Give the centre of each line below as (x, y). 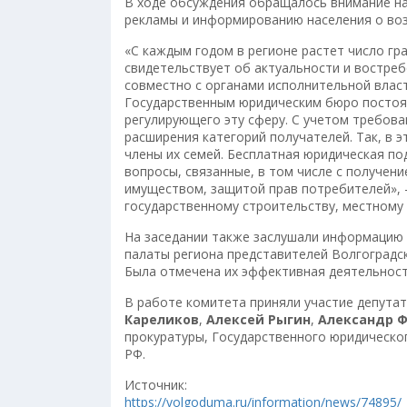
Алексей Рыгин (258, 319)
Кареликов (162, 319)
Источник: (156, 385)
